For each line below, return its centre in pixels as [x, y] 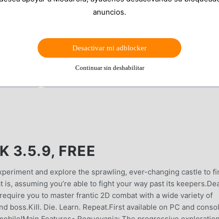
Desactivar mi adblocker [109, 48]
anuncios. [109, 12]
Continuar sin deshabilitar [109, 67]
